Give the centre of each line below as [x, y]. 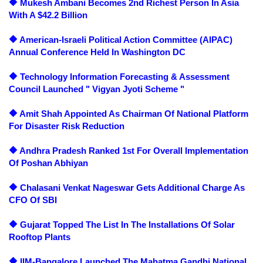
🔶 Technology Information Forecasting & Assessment [119, 77]
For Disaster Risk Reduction [67, 126]
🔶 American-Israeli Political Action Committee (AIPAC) [121, 40]
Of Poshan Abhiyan [48, 163]
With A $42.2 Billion [49, 15]
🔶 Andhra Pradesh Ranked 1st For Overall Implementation [129, 151]
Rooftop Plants [40, 237]
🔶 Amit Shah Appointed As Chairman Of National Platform [129, 114]
